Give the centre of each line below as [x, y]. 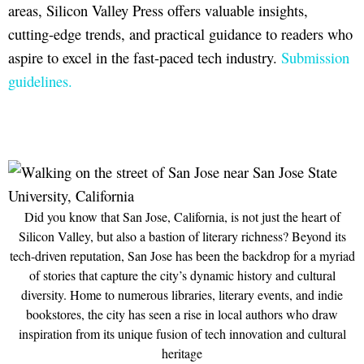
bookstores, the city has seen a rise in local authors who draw [182, 314]
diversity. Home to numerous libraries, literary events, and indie [182, 295]
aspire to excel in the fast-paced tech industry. [145, 57]
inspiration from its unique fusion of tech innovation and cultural [182, 334]
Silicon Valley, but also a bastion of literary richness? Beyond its [182, 236]
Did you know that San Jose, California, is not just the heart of [182, 217]
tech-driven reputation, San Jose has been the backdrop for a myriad [182, 256]
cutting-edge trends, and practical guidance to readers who [180, 33]
